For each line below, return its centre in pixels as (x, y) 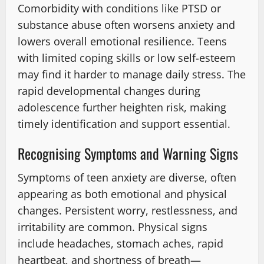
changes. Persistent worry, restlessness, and (128, 211)
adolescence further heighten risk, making (122, 108)
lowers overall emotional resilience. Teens (122, 42)
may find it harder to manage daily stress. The (132, 75)
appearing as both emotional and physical (122, 194)
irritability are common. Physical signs (113, 227)
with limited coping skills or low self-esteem (127, 58)
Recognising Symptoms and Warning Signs (128, 154)
